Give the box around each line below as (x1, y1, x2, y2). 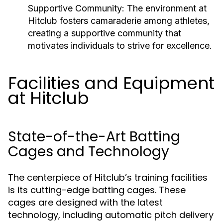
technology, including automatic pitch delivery (8, 209, 214, 221)
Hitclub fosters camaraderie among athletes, (28, 15, 210, 26)
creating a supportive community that (28, 28, 181, 38)
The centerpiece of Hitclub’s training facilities (8, 171, 208, 184)
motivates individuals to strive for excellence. (28, 40, 212, 51)
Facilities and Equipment (8, 71, 215, 95)
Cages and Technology (8, 142, 169, 161)
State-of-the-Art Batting (8, 127, 180, 146)
